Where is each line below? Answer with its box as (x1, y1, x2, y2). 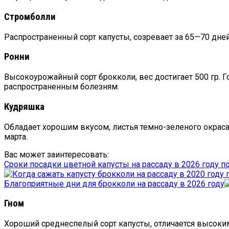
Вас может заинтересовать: (4, 149, 109, 159)
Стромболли (4, 11, 56, 22)
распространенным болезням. (4, 82, 119, 92)
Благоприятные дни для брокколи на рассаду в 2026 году (4, 178, 224, 189)
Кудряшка (4, 101, 44, 112)
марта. (4, 131, 28, 142)
